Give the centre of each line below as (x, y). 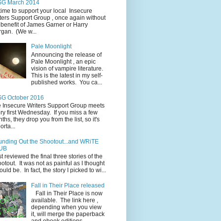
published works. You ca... (66, 82)
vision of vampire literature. (67, 68)
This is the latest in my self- (67, 75)
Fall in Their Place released (68, 185)
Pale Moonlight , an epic (63, 61)
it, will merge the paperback (68, 214)
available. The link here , (64, 201)
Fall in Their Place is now (67, 194)
